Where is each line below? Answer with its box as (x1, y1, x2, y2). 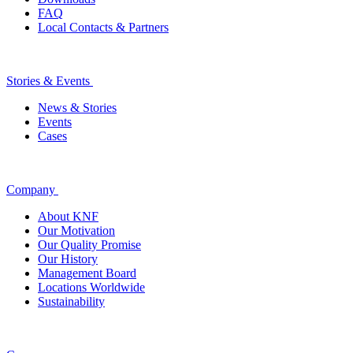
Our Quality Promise (38, 237, 141, 251)
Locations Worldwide (38, 280, 145, 294)
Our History (38, 251, 98, 266)
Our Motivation (38, 223, 115, 237)
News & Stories (38, 100, 117, 114)
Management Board (38, 266, 136, 280)
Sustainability (38, 294, 105, 308)
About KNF (38, 209, 98, 223)
